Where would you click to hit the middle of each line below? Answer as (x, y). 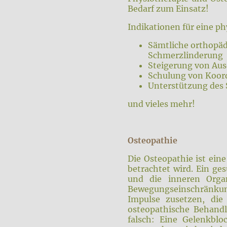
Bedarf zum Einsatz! (168, 9)
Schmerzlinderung (185, 55)
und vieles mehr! (161, 104)
